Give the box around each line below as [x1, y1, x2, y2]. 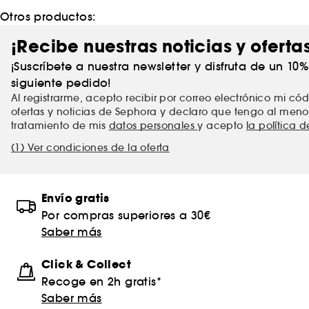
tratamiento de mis [11, 119, 109, 132]
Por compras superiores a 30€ [41, 208, 211, 222]
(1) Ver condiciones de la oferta [11, 141, 170, 154]
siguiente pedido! [11, 75, 111, 90]
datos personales [108, 119, 198, 132]
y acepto [197, 119, 247, 132]
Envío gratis [41, 190, 110, 206]
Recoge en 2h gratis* [41, 274, 161, 288]
